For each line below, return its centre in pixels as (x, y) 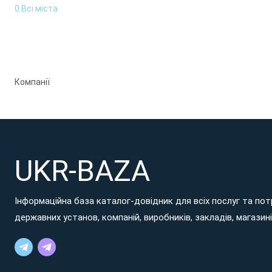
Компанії (32, 82)
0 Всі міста (36, 8)
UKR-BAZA (82, 171)
